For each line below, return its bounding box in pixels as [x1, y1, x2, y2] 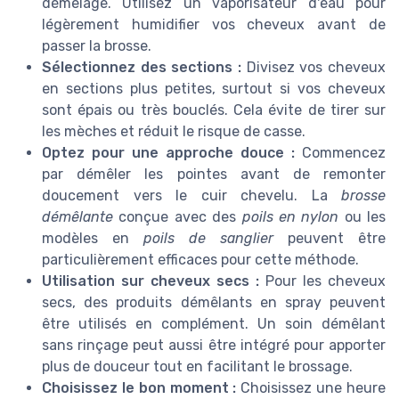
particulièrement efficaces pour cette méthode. [42, 251, 359, 269]
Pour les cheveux [265, 273, 386, 290]
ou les [338, 208, 386, 226]
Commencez [302, 144, 386, 162]
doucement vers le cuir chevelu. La [42, 187, 341, 205]
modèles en [42, 230, 143, 248]
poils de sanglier [143, 230, 273, 248]
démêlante [42, 208, 113, 226]
